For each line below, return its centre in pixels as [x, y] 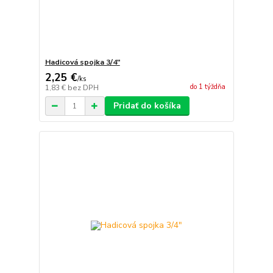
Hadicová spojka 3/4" [82, 62]
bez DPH [83, 88]
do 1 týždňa [207, 87]
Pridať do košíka [147, 106]
